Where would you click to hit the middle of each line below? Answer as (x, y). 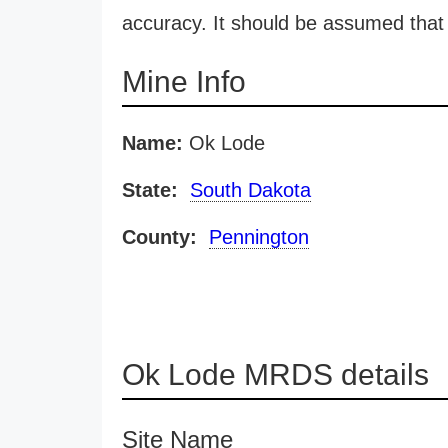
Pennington (259, 237)
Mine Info (184, 81)
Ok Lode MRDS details (275, 374)
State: (150, 190)
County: (159, 237)
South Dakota (250, 190)
